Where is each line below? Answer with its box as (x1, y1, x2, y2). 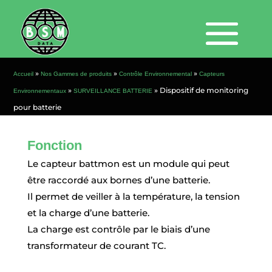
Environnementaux (13, 87, 67, 94)
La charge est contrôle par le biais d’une (27, 223, 210, 235)
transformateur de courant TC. (27, 240, 166, 251)
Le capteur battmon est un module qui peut (27, 158, 229, 169)
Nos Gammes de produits (41, 70, 112, 77)
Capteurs (199, 70, 225, 77)
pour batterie (13, 103, 62, 112)
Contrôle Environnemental (119, 70, 192, 77)
